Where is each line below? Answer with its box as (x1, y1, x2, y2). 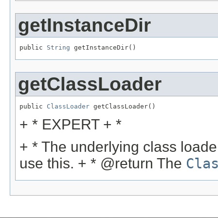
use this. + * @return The (19, 155, 186, 172)
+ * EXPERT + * (19, 116, 122, 133)
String (47, 43, 70, 51)
